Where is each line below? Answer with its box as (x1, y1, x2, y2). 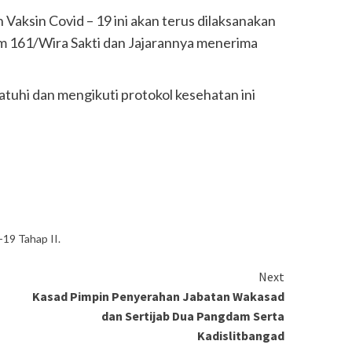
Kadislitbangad (197, 328, 285, 343)
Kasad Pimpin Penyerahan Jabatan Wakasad (32, 288, 285, 304)
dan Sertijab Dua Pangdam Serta (101, 308, 285, 324)
